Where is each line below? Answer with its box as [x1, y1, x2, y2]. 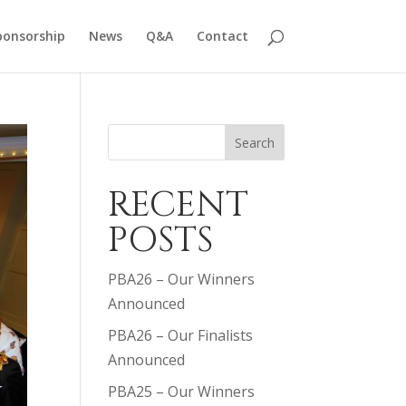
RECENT [108, 181, 249, 229]
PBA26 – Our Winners [108, 269, 256, 289]
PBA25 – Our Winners [108, 382, 256, 401]
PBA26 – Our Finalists [108, 325, 254, 345]
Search [234, 133, 275, 151]
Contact [196, 27, 248, 44]
